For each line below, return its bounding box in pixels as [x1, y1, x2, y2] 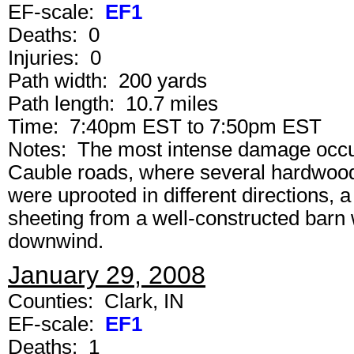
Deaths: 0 [8, 24, 100, 46]
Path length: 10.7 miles [8, 92, 218, 115]
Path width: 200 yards [8, 70, 207, 92]
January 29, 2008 [8, 261, 205, 289]
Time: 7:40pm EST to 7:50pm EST [8, 115, 322, 137]
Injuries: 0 [8, 47, 101, 69]
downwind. [8, 230, 104, 252]
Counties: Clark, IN [8, 290, 184, 312]
